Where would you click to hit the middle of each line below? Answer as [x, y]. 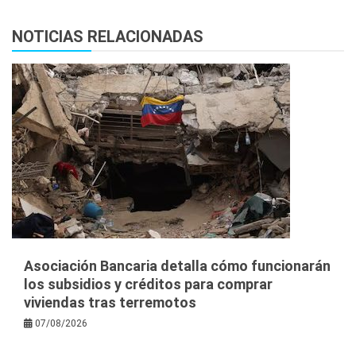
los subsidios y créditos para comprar [148, 284]
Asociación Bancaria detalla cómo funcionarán [177, 265]
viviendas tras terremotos [110, 302]
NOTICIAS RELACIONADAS [108, 36]
